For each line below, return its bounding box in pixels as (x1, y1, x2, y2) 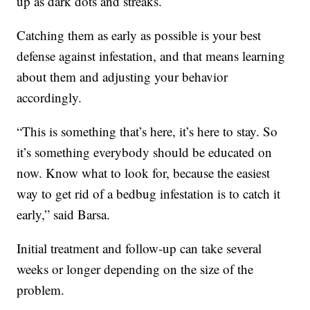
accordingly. (17, 89, 82, 107)
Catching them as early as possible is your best (17, 26, 262, 44)
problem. (17, 281, 65, 299)
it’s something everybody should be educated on (17, 143, 273, 161)
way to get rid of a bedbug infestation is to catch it (17, 185, 281, 203)
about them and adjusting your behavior (17, 68, 228, 86)
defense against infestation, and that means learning (17, 47, 286, 65)
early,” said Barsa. (17, 206, 111, 224)
